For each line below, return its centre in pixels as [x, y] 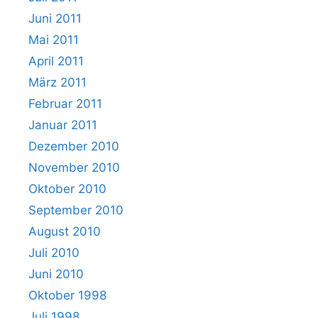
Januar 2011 [63, 125]
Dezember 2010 [74, 146]
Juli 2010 [54, 252]
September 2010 [76, 210]
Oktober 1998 [67, 295]
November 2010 [74, 167]
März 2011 [57, 82]
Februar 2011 [65, 103]
